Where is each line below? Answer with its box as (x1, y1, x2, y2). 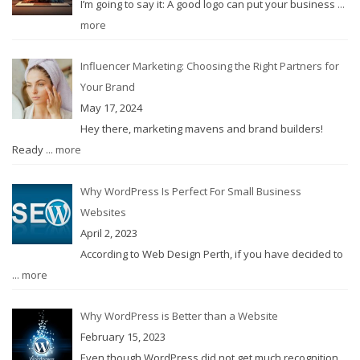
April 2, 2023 (80, 225, 137, 240)
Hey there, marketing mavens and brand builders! (80, 121, 323, 137)
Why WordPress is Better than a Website (80, 309, 278, 324)
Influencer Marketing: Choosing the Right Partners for (80, 59, 339, 74)
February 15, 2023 (80, 329, 166, 345)
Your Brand (80, 80, 135, 95)
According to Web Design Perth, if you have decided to (80, 246, 343, 261)
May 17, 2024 (80, 100, 142, 116)
